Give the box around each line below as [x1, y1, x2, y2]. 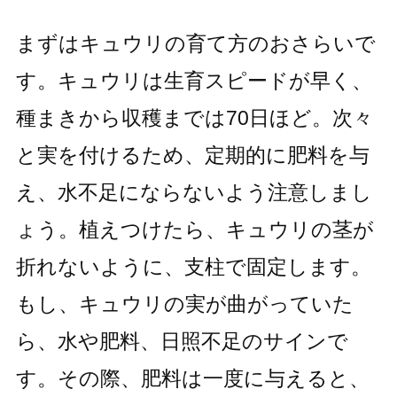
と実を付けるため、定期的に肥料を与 [15, 143, 370, 167]
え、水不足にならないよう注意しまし [15, 180, 372, 204]
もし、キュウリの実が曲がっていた [15, 292, 354, 315]
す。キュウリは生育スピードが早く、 [15, 68, 372, 92]
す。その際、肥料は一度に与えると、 [15, 366, 370, 390]
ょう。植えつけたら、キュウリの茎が [15, 217, 374, 241]
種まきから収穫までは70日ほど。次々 [15, 105, 373, 129]
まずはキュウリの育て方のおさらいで [15, 31, 376, 55]
